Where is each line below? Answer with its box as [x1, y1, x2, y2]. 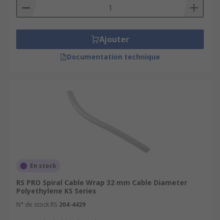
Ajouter [99, 34, 129, 45]
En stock [30, 162, 56, 170]
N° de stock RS [16, 200, 57, 209]
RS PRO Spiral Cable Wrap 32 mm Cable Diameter [16, 178, 187, 187]
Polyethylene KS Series [16, 186, 96, 195]
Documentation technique [67, 52, 160, 61]
